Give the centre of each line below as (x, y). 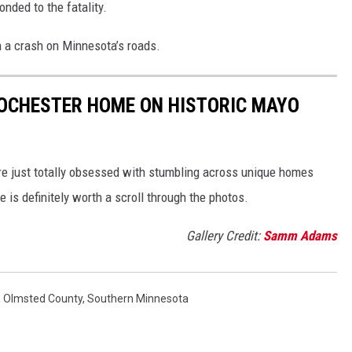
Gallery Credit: (225, 236)
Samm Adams (300, 236)
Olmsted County (43, 299)
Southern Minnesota (138, 299)
